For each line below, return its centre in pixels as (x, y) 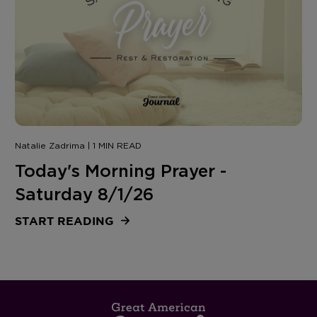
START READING (66, 221)
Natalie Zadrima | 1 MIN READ (78, 145)
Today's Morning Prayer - (120, 171)
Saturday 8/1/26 (84, 194)
